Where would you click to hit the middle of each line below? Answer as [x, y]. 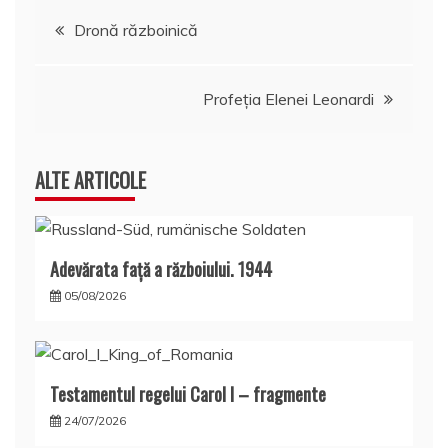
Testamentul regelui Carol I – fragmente [188, 393]
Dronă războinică [136, 29]
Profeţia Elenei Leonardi [288, 98]
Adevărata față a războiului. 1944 [161, 268]
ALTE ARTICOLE [90, 179]
